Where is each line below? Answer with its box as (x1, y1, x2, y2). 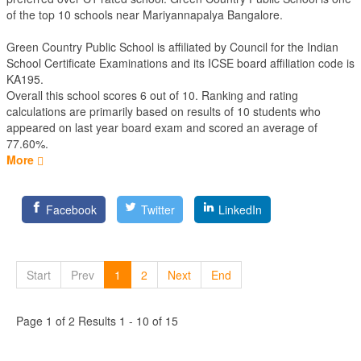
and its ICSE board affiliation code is (168, 55, 355, 71)
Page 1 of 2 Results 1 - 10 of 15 (16, 313, 178, 329)
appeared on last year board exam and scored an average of (6, 119, 317, 135)
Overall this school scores (6, 87, 140, 103)
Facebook (46, 201, 98, 218)
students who (250, 103, 321, 119)
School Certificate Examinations (6, 55, 168, 71)
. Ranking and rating (195, 87, 298, 103)
